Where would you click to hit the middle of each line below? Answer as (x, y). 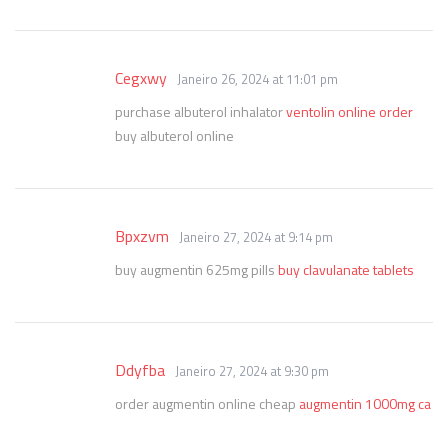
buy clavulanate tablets (346, 269)
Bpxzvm (142, 236)
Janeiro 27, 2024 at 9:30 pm (252, 371)
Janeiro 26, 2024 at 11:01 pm (257, 79)
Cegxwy (141, 78)
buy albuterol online (174, 135)
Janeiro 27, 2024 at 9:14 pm (256, 237)
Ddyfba (140, 370)
